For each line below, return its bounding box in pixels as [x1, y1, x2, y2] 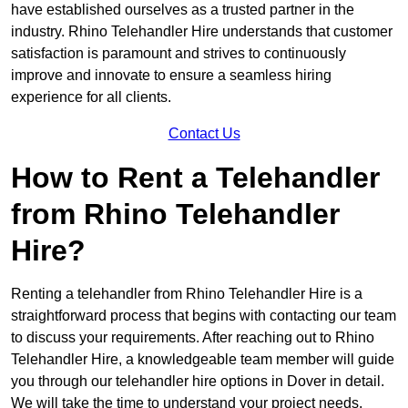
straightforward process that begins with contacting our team [11, 308, 396, 324]
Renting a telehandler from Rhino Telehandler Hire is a [11, 286, 362, 302]
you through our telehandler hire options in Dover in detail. [11, 373, 384, 390]
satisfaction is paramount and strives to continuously [11, 46, 346, 62]
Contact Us [168, 126, 240, 142]
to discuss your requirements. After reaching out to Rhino [11, 330, 374, 346]
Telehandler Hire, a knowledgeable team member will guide [11, 352, 394, 368]
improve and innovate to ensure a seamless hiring [11, 67, 331, 84]
